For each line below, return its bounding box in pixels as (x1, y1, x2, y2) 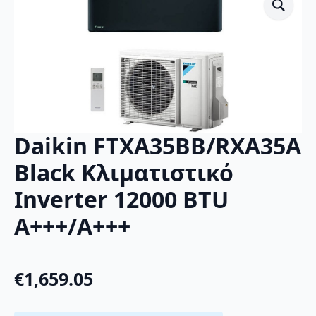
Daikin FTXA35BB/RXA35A (14, 130, 301, 162)
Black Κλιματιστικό (14, 157, 233, 188)
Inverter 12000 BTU (14, 184, 229, 215)
